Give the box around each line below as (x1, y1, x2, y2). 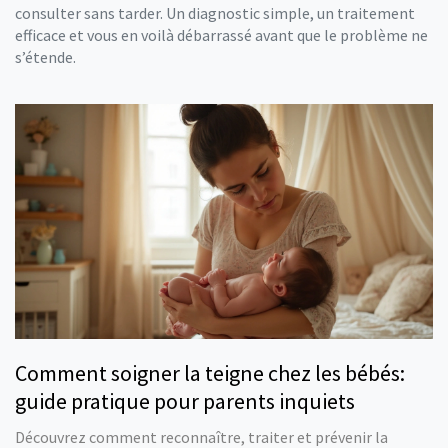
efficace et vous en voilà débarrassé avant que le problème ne (15, 25, 428, 45)
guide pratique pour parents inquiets (15, 387, 355, 416)
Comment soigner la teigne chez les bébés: (15, 359, 405, 388)
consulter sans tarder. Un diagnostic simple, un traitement (15, 3, 415, 23)
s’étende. (15, 47, 76, 67)
